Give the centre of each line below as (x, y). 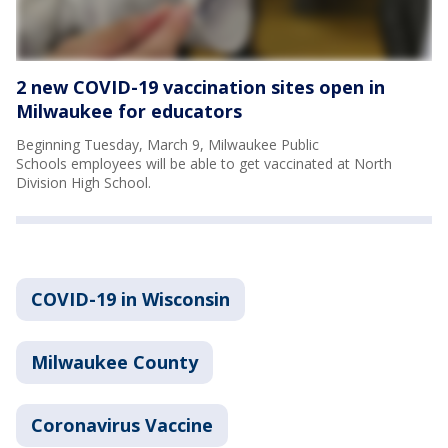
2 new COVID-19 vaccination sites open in (200, 86)
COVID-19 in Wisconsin (130, 298)
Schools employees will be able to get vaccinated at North (204, 163)
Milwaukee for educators (129, 110)
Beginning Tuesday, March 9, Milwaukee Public (167, 144)
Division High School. (85, 182)
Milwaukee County (114, 361)
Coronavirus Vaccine (122, 424)
